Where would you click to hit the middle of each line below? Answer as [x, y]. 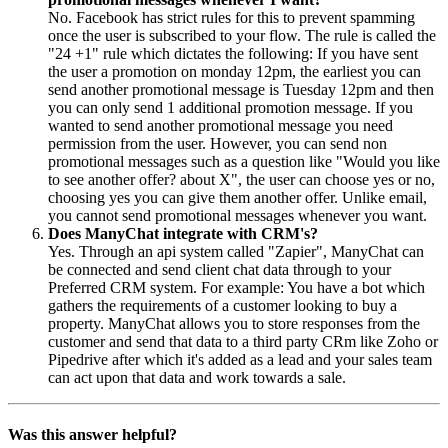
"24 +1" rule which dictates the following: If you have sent [233, 54]
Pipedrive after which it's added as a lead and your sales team [240, 360]
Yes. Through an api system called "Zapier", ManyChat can [236, 252]
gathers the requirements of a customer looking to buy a [222, 306]
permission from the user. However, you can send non [217, 144]
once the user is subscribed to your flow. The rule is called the [242, 36]
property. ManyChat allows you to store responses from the [234, 324]
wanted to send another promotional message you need [220, 126]
